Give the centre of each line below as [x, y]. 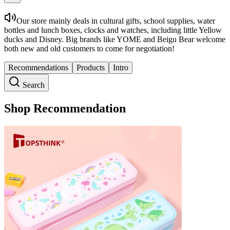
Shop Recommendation [65, 108]
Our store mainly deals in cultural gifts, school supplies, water [116, 21]
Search [33, 85]
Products [91, 68]
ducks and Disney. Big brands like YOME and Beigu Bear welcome [115, 39]
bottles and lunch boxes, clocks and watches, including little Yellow [113, 30]
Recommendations [38, 68]
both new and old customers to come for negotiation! [89, 49]
